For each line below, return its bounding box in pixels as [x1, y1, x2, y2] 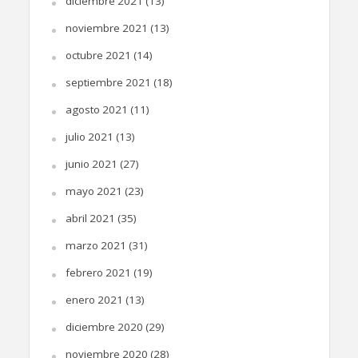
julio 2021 [65, 129, 113, 144]
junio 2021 [65, 156, 117, 171]
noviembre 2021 [65, 20, 148, 35]
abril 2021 [65, 210, 115, 225]
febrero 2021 [65, 265, 131, 280]
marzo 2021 [65, 237, 126, 253]
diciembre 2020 [65, 319, 143, 334]
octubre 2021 [65, 47, 131, 62]
